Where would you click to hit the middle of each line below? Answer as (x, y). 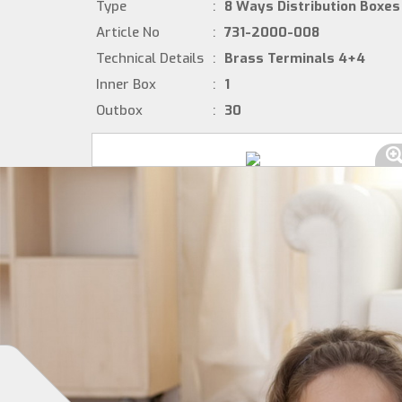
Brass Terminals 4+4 (295, 58)
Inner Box (126, 84)
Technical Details (150, 58)
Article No (128, 32)
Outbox (119, 110)
